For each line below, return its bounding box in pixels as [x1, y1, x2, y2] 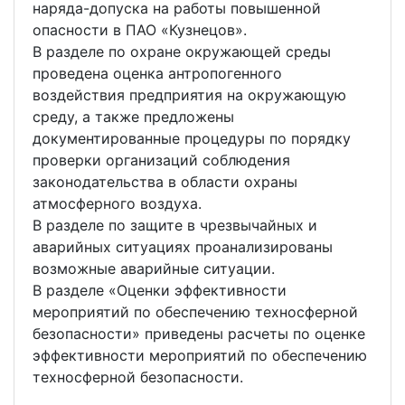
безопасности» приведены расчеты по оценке [33, 325, 365, 343]
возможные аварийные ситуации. [33, 259, 275, 278]
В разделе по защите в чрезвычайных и [33, 216, 317, 234]
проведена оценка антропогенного [33, 64, 282, 82]
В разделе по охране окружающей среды [33, 42, 331, 61]
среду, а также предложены [33, 108, 234, 126]
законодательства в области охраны [33, 173, 297, 191]
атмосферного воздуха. [33, 194, 202, 212]
